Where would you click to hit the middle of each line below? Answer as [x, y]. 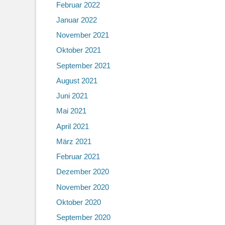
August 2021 [77, 80]
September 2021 [83, 65]
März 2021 [74, 141]
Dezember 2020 [83, 172]
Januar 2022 [77, 20]
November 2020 [83, 187]
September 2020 [83, 217]
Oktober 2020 [79, 202]
